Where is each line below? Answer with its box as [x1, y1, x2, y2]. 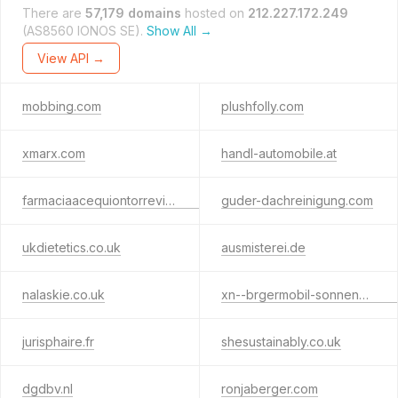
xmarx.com [22, 146, 85, 161]
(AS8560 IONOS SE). [22, 23, 147, 38]
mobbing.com [22, 99, 101, 114]
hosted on [181, 5, 248, 20]
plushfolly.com [220, 99, 304, 114]
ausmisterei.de [220, 240, 306, 255]
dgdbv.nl [22, 381, 73, 396]
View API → [37, 51, 105, 66]
